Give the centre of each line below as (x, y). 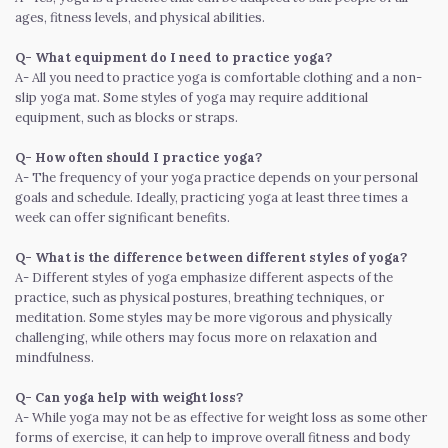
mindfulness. (54, 357)
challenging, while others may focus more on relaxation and (196, 337)
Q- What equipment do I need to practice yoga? (173, 57)
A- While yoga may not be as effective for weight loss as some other (221, 417)
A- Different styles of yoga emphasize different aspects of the (204, 277)
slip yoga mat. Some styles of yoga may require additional (191, 97)
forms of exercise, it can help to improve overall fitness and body (212, 437)
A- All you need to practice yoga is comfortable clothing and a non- (218, 77)
